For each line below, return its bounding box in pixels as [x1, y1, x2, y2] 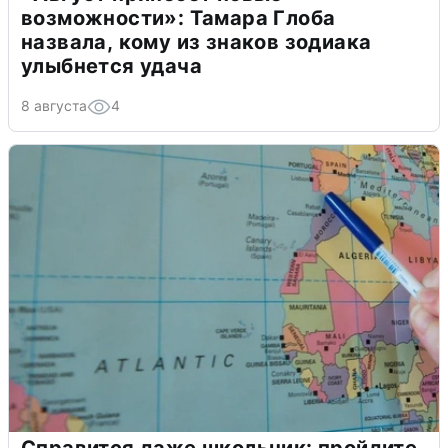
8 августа [21, 96, 87, 114]
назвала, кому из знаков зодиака [21, 29, 372, 54]
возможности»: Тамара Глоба [21, 5, 336, 30]
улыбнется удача [21, 53, 202, 78]
